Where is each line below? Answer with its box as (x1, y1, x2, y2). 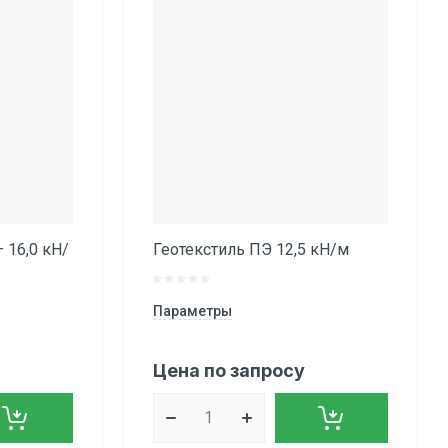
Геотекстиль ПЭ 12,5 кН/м (152, 240, 349, 260)
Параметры (152, 303, 232, 320)
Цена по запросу (152, 360, 305, 382)
